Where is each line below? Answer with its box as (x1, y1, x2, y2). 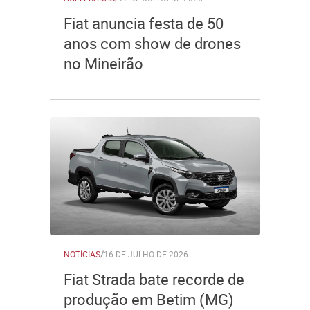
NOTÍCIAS (64, 248, 100, 259)
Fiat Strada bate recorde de (64, 269, 244, 289)
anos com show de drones (64, 33, 241, 53)
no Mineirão (64, 53, 143, 73)
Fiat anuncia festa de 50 (64, 13, 224, 33)
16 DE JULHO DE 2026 (104, 248, 188, 259)
